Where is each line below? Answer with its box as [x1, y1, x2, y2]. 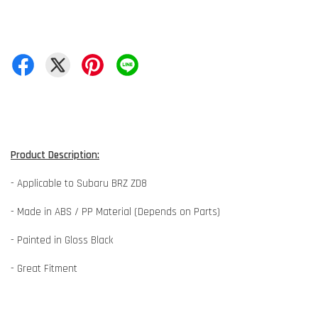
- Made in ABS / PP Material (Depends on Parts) [11, 204, 220, 219]
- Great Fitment [11, 261, 77, 275]
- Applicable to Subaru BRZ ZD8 [11, 176, 147, 190]
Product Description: [11, 148, 99, 162]
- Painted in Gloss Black [11, 233, 113, 247]
